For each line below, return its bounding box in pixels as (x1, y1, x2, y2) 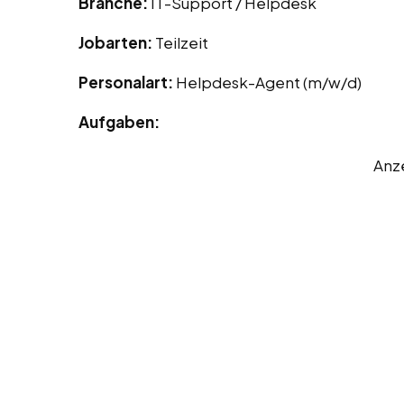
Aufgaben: (78, 112, 160, 133)
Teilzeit (155, 32, 208, 53)
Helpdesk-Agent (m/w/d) (176, 72, 362, 93)
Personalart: (78, 72, 176, 93)
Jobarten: (78, 32, 155, 53)
